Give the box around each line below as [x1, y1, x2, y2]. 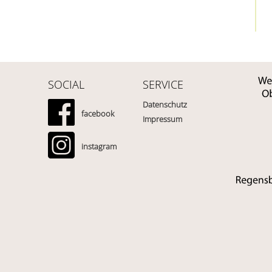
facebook [81, 108, 114, 119]
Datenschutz [143, 99, 187, 110]
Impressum [143, 114, 182, 124]
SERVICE [143, 77, 183, 92]
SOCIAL [48, 77, 84, 92]
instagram [81, 141, 117, 152]
